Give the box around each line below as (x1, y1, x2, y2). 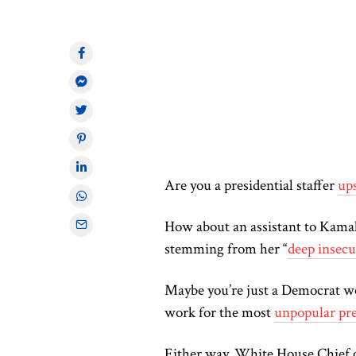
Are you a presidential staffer (164, 175, 338, 195)
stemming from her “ (164, 238, 288, 259)
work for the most (164, 302, 274, 323)
